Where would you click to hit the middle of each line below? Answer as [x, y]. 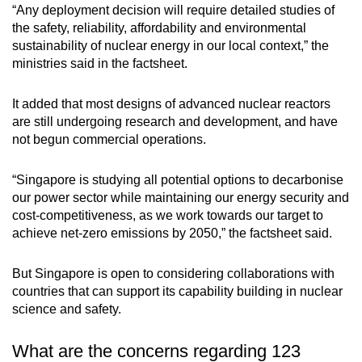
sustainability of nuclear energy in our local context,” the [170, 46]
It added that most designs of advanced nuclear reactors [171, 104]
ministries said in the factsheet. [100, 64]
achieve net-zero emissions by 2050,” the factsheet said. [172, 234]
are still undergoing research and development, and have [175, 122]
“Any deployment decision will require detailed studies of [173, 11]
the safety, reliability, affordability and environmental [159, 28]
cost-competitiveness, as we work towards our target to [168, 216]
